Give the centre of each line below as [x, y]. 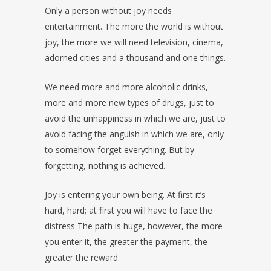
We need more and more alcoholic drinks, [126, 87]
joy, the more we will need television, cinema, [134, 42]
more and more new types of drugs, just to [129, 103]
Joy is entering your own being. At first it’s [125, 195]
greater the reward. [82, 258]
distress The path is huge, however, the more [134, 226]
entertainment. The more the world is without [134, 27]
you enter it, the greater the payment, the [126, 242]
